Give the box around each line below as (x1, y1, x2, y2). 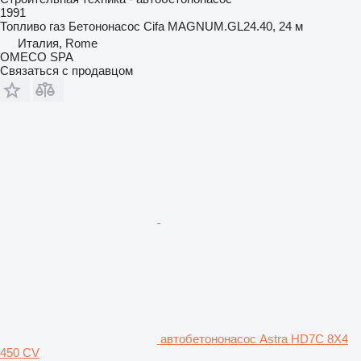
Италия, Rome (18, 35, 98, 50)
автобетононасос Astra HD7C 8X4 (160, 331, 348, 346)
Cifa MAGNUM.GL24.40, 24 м (143, 19, 303, 33)
